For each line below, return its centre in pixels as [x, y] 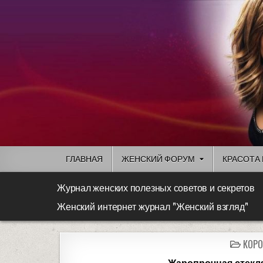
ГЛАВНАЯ [84, 159]
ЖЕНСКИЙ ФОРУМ [158, 159]
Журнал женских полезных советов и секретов [156, 189]
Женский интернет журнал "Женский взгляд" [153, 208]
